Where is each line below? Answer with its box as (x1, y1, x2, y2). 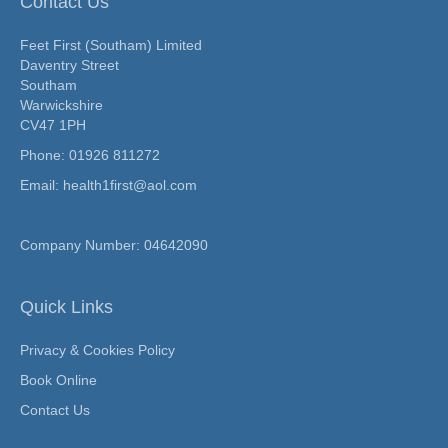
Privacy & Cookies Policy (20, 342, 175, 359)
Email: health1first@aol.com (20, 177, 197, 194)
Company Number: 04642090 (20, 237, 208, 254)
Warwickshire (20, 97, 103, 114)
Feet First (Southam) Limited (20, 37, 202, 54)
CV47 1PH (20, 117, 86, 134)
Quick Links (20, 297, 113, 318)
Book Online (20, 372, 97, 389)
